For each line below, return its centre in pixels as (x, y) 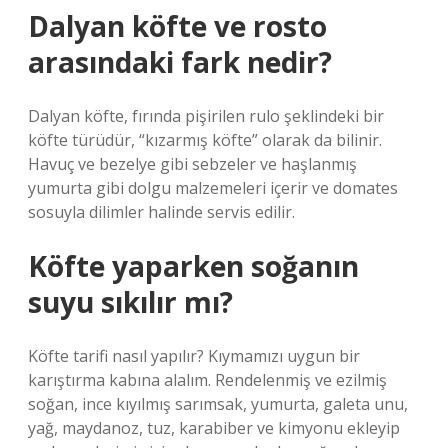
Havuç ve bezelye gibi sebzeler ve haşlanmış (192, 164)
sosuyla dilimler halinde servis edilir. (161, 212)
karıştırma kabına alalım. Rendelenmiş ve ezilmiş (207, 380)
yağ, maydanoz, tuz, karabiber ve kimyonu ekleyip (214, 428)
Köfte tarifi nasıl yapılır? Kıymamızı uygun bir (194, 356)
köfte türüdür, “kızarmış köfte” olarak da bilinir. (205, 140)
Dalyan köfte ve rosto (177, 26)
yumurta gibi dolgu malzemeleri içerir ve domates (213, 188)
